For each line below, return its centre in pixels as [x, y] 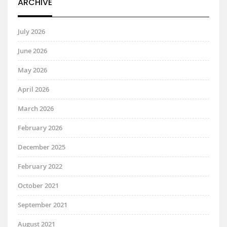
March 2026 [36, 108]
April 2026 [33, 89]
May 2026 [32, 70]
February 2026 [40, 127]
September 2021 [43, 204]
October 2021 [38, 185]
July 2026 [31, 31]
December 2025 [42, 147]
